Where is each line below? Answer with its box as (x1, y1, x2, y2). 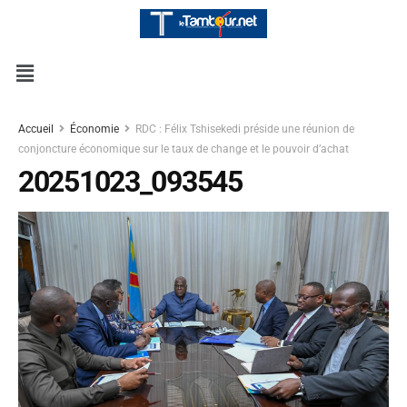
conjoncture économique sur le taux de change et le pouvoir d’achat (18, 143, 349, 156)
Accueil (18, 123, 56, 136)
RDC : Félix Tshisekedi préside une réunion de (135, 123, 354, 136)
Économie (70, 123, 119, 136)
